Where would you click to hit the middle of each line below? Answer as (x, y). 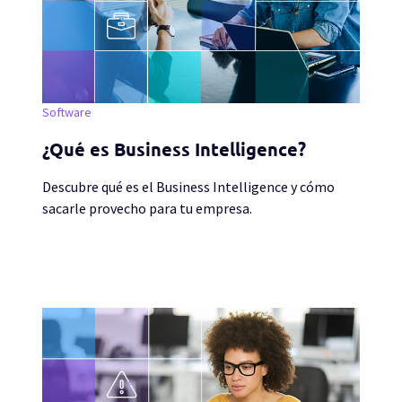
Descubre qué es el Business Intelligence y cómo (188, 187)
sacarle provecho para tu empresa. (147, 208)
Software (67, 112)
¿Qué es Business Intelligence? (174, 149)
